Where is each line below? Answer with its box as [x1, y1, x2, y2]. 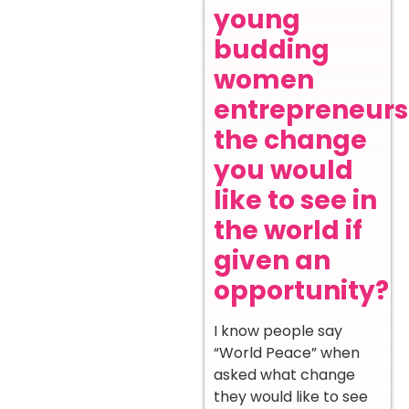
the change [214, 121, 367, 158]
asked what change [214, 363, 355, 385]
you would [214, 152, 353, 188]
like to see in [214, 182, 377, 218]
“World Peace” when [214, 341, 360, 363]
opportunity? [214, 272, 389, 309]
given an [214, 242, 330, 278]
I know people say [214, 320, 342, 341]
